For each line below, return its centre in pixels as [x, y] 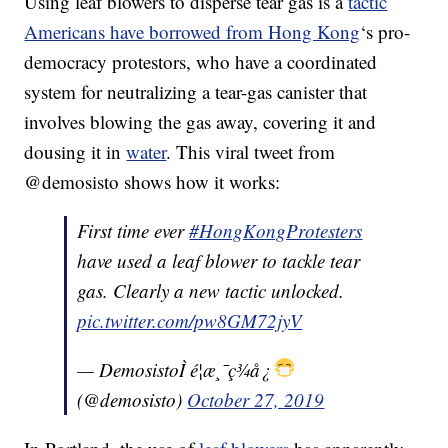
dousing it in [75, 152]
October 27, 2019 [256, 400]
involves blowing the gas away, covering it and [200, 122]
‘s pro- [385, 32]
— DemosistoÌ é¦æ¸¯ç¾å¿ [176, 370]
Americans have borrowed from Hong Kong [192, 32]
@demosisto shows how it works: [152, 182]
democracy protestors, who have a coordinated [201, 62]
